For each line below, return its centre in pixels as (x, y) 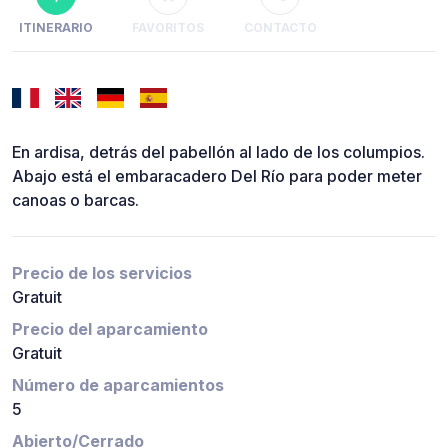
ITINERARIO (56, 28)
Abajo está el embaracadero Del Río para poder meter (217, 176)
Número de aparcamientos (118, 385)
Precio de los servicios (102, 273)
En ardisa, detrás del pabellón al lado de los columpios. (218, 152)
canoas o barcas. (75, 200)
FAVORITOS (168, 28)
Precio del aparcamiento (110, 329)
